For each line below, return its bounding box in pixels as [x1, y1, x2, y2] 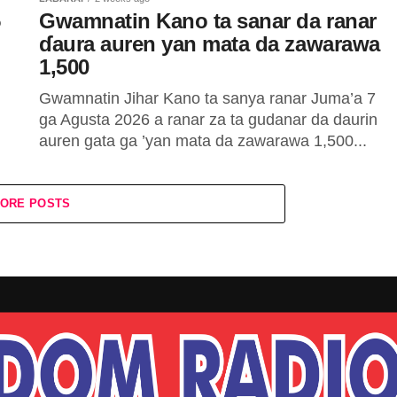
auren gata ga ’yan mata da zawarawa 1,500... [39, 132, 367, 150]
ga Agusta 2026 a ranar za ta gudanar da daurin [39, 111, 378, 128]
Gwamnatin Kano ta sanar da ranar [39, 9, 377, 33]
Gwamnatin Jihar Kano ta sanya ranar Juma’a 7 [39, 90, 376, 107]
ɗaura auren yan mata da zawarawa [39, 32, 380, 56]
